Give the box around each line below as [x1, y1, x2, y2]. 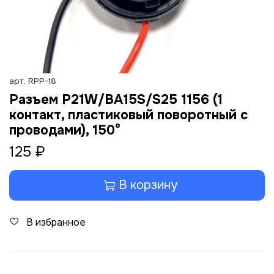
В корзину [118, 177, 177, 193]
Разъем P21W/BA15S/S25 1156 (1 [9, 91, 223, 109]
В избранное [26, 216, 86, 229]
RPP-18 [28, 76, 56, 87]
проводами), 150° [9, 122, 120, 139]
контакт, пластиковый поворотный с [9, 106, 248, 124]
